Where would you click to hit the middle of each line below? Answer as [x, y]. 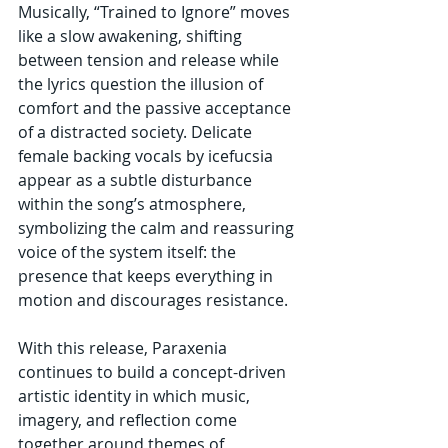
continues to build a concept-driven [154, 371]
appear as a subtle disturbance [137, 179]
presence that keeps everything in [147, 275]
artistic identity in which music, [136, 395]
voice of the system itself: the [129, 251]
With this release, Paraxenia [124, 347]
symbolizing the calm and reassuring [158, 227]
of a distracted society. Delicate [137, 131]
